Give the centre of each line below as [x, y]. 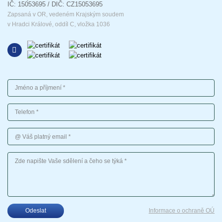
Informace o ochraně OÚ [182, 211]
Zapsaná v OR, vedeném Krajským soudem [66, 15]
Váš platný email [29, 131]
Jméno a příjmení [30, 82]
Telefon [17, 106]
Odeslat [36, 210]
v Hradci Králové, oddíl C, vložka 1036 [59, 25]
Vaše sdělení [24, 155]
